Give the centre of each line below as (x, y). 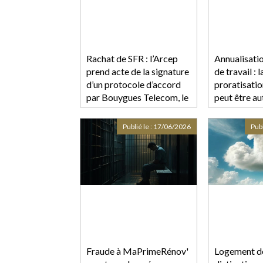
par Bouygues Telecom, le (137, 97)
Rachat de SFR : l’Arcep (132, 58)
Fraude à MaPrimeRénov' (137, 251)
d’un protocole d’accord (134, 84)
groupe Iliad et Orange (131, 110)
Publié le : (138, 126)
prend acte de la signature (138, 71)
